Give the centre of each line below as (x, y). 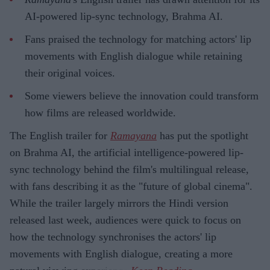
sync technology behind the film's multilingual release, (129, 169)
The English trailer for (60, 135)
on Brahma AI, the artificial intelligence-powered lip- (127, 152)
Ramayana (133, 135)
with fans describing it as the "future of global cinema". (131, 186)
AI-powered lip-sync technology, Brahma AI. (124, 16)
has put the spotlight (202, 135)
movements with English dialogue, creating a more (121, 253)
